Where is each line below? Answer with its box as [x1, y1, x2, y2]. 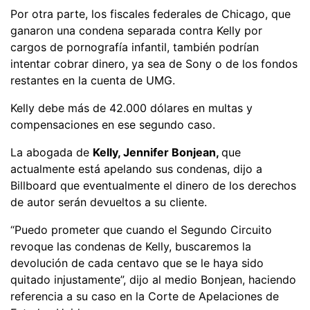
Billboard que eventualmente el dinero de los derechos [10, 178, 296, 192]
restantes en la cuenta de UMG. [10, 73, 175, 87]
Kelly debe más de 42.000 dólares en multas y [10, 100, 253, 115]
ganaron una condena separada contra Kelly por [10, 23, 262, 37]
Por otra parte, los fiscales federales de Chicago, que [10, 6, 291, 21]
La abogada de [10, 145, 93, 159]
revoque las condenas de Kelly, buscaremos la [10, 239, 251, 253]
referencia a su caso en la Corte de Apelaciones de [10, 289, 279, 303]
